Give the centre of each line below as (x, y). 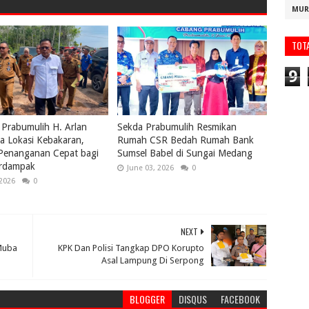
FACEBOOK (241, 299)
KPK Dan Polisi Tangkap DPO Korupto (131, 248)
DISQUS (193, 299)
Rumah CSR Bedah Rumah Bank (186, 140)
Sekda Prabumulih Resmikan (177, 127)
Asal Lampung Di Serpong (153, 260)
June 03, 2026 (151, 168)
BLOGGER (148, 299)
